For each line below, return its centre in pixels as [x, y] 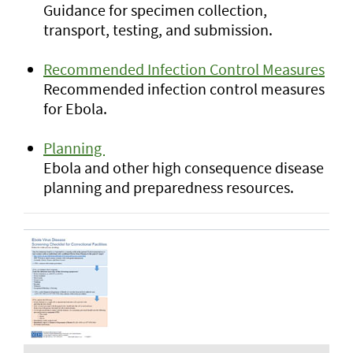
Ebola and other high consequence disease [184, 167]
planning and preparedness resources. [169, 187]
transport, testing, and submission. [158, 30]
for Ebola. [75, 108]
